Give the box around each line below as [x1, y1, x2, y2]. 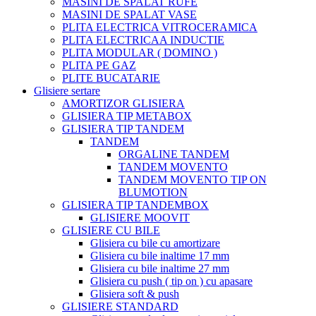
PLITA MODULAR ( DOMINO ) [62, 46, 217, 59]
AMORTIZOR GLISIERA [62, 97, 185, 109]
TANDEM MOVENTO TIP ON [119, 173, 267, 186]
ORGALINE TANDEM [119, 147, 229, 160]
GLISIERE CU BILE [62, 224, 160, 236]
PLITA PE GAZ [62, 59, 136, 71]
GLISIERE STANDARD [62, 300, 178, 312]
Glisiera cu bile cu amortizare [90, 236, 220, 249]
